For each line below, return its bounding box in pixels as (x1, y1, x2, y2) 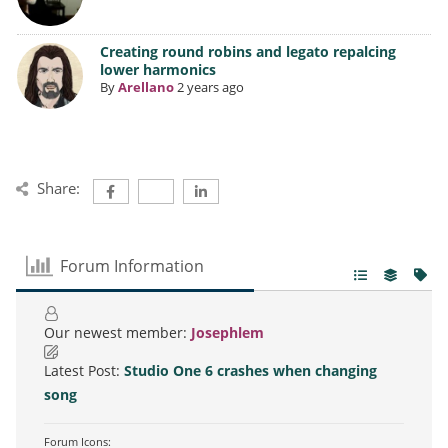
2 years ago (176, 78, 244, 97)
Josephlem (191, 322, 264, 342)
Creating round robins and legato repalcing (99, 42, 396, 62)
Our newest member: (44, 322, 191, 342)
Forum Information (60, 255, 205, 278)
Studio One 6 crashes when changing (124, 360, 377, 380)
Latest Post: (44, 360, 124, 380)
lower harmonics (99, 60, 216, 80)
